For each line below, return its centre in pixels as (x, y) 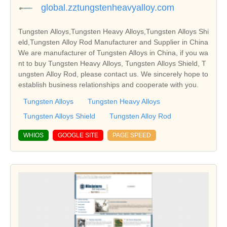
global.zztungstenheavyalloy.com (108, 7)
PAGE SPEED (132, 135)
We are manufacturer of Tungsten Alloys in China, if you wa (113, 52)
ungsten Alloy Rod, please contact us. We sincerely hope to (113, 74)
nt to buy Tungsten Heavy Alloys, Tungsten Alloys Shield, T (112, 63)
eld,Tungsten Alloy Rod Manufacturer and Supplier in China (113, 42)
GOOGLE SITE (78, 135)
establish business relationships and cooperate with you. (108, 84)
